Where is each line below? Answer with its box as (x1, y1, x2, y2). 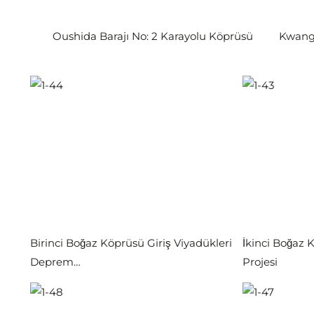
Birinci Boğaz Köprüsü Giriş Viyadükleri (30, 236, 233, 250)
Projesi (242, 255, 278, 268)
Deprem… (30, 255, 81, 268)
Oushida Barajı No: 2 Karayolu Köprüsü (53, 29, 254, 43)
